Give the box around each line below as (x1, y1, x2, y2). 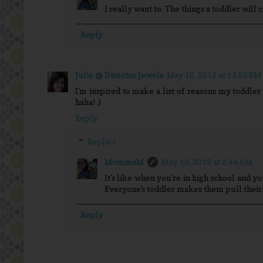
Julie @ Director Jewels (75, 69, 163, 80)
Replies (87, 136, 116, 146)
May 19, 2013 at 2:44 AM (161, 156, 252, 167)
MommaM (104, 156, 144, 167)
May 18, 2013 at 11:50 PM (167, 69, 261, 80)
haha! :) (75, 96, 101, 107)
